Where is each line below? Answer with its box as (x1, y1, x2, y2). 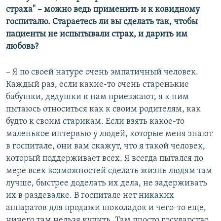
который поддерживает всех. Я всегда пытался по (6, 153, 203, 163)
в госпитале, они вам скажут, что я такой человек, (6, 141, 205, 151)
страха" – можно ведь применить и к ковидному (6, 4, 200, 14)
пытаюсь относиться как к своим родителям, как (6, 104, 201, 114)
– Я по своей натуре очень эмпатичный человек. (6, 67, 198, 77)
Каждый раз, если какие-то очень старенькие (6, 79, 189, 89)
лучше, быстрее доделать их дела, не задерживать (6, 178, 207, 188)
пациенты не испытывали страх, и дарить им (6, 29, 187, 39)
